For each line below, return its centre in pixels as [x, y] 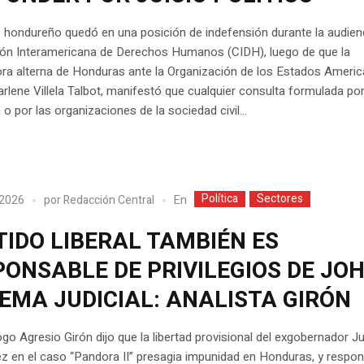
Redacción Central [109, 201]
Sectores [280, 198]
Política [220, 198]
